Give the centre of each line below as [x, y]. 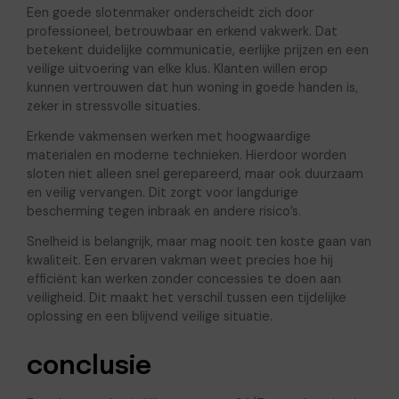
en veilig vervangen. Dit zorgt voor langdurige [162, 192]
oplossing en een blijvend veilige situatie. [149, 316]
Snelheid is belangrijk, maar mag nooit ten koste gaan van [199, 241]
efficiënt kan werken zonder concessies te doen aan [183, 278]
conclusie [89, 366]
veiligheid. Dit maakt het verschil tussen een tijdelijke [186, 297]
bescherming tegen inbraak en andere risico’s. [163, 211]
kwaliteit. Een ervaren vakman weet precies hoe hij [179, 260]
